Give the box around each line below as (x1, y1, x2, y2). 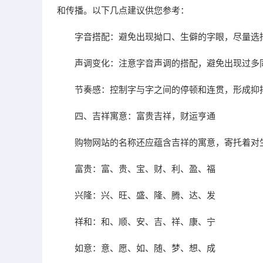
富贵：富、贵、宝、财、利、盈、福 (75, 164, 215, 174)
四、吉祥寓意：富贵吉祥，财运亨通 (75, 111, 215, 121)
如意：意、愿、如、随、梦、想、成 (75, 243, 215, 253)
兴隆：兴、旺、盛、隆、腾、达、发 (75, 190, 215, 200)
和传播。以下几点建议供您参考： (57, 5, 189, 15)
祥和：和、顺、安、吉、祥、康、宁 (75, 217, 215, 227)
